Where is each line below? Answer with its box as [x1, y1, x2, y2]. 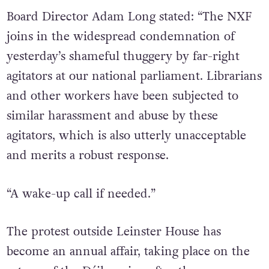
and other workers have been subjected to [6, 87, 238, 104]
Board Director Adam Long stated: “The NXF [6, 8, 252, 25]
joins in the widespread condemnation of [6, 28, 235, 45]
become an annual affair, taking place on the [6, 243, 250, 261]
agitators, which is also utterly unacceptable [6, 127, 246, 144]
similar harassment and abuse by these [6, 107, 218, 124]
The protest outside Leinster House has [6, 223, 221, 241]
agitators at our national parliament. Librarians [6, 67, 262, 85]
